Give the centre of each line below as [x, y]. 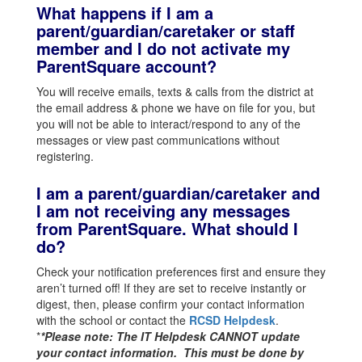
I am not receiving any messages [163, 210]
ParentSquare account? [126, 66]
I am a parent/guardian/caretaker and [178, 193]
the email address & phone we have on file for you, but [176, 107]
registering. [65, 156]
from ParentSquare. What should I [167, 228]
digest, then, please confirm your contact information [170, 304]
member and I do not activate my [163, 48]
